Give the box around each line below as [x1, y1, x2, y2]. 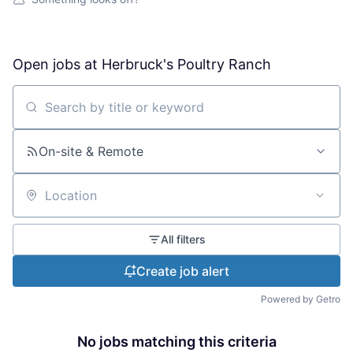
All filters [160, 232, 206, 246]
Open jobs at [13, 55, 102, 72]
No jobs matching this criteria [76, 333, 277, 350]
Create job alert [136, 262, 229, 279]
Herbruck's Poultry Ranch [102, 55, 271, 72]
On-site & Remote [39, 143, 143, 159]
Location [12, 194, 64, 210]
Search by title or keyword [12, 106, 171, 122]
